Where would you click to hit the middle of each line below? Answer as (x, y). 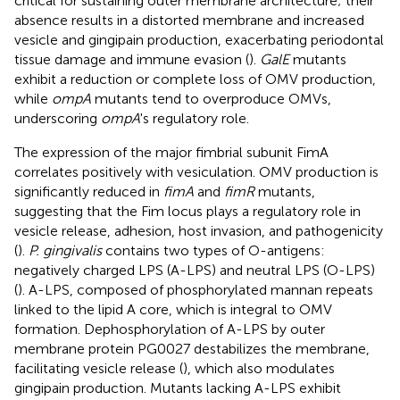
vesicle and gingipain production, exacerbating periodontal (199, 39)
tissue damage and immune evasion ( (132, 59)
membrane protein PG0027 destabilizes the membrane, (192, 348)
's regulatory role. (195, 118)
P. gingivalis (65, 250)
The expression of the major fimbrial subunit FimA (171, 152)
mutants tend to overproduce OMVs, (211, 98)
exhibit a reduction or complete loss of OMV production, (195, 79)
